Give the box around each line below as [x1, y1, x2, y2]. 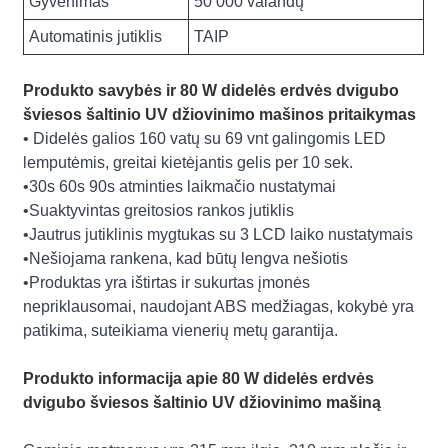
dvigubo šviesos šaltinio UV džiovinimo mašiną [23, 393, 382, 411]
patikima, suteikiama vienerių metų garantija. [23, 321, 339, 339]
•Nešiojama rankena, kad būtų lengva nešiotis [23, 249, 349, 267]
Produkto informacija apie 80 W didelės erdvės [23, 369, 375, 387]
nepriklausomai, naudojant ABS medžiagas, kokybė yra [23, 297, 415, 315]
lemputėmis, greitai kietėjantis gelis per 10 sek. [23, 153, 354, 171]
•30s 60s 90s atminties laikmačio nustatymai [23, 177, 337, 195]
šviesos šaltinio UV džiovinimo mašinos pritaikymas [23, 105, 417, 123]
